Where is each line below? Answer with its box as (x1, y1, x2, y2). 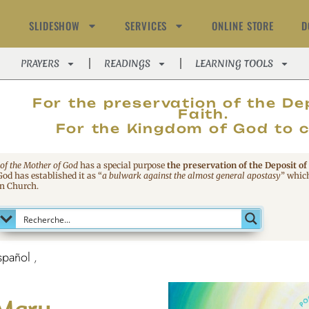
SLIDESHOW (29, 18, 81, 33)
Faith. (178, 106, 229, 121)
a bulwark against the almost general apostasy (102, 170, 281, 181)
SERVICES (125, 18, 168, 33)
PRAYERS (20, 57, 59, 70)
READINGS (103, 57, 150, 70)
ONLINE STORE (212, 18, 275, 33)
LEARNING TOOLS (195, 57, 273, 70)
